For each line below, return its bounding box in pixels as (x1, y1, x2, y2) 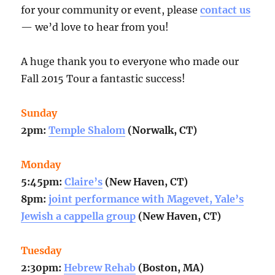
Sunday (21, 107, 58, 120)
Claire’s (64, 176, 103, 188)
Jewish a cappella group (21, 210, 136, 223)
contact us (200, 4, 251, 17)
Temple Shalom (48, 124, 126, 137)
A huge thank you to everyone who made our (21, 55, 239, 68)
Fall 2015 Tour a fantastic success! (21, 72, 186, 85)
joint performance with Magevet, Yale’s (48, 193, 244, 206)
